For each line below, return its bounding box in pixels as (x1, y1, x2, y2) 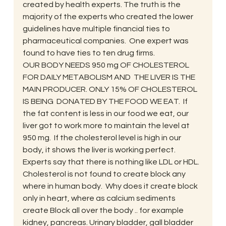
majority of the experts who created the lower (22, 12, 195, 21)
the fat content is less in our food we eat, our (22, 109, 190, 118)
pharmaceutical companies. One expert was (22, 36, 190, 45)
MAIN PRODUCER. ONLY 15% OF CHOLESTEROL (22, 85, 199, 93)
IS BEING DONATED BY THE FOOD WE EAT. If (22, 97, 189, 105)
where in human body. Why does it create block (22, 182, 199, 190)
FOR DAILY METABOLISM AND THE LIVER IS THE (22, 73, 197, 81)
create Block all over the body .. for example (22, 206, 185, 214)
